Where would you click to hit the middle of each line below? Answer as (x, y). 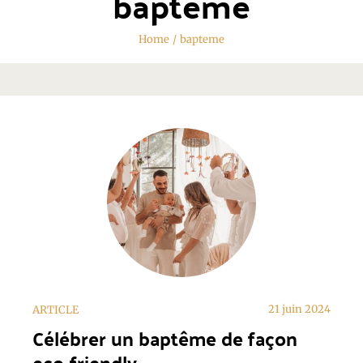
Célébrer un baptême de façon (165, 339)
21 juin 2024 (299, 310)
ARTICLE (56, 310)
